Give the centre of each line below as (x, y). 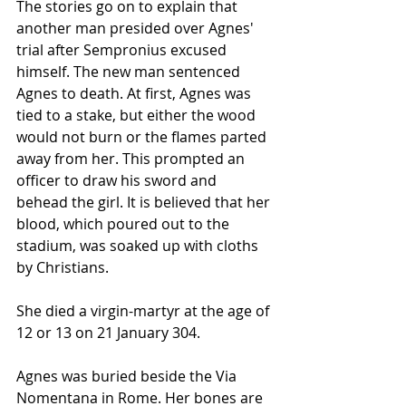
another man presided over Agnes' (137, 28)
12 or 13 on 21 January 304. (108, 333)
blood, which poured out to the (125, 224)
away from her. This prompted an (132, 159)
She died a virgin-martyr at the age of (145, 311)
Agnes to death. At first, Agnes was (135, 93)
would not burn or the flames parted (143, 137)
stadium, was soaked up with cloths (139, 246)
